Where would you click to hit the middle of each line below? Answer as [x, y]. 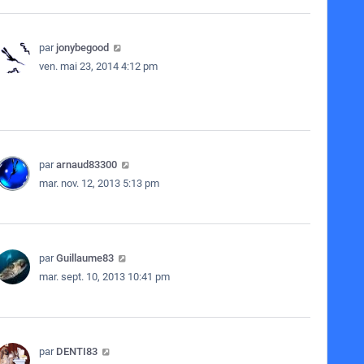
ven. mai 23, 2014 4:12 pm [98, 66]
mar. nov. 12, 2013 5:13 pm [99, 183]
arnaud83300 [86, 165]
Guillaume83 [84, 258]
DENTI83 [76, 351]
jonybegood [82, 48]
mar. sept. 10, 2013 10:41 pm [104, 277]
